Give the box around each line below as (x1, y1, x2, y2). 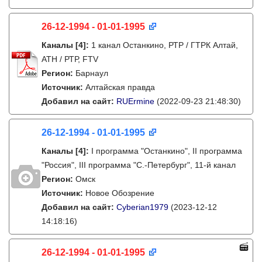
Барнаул (75, 68, 108, 78)
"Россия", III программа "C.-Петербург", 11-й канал (42, 160, 236, 170)
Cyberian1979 (116, 202, 168, 212)
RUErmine (116, 96, 154, 106)
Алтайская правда (85, 82, 155, 92)
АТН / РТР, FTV (42, 54, 98, 64)
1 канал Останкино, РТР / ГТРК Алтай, (91, 40, 238, 50)
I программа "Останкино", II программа (91, 146, 242, 156)
